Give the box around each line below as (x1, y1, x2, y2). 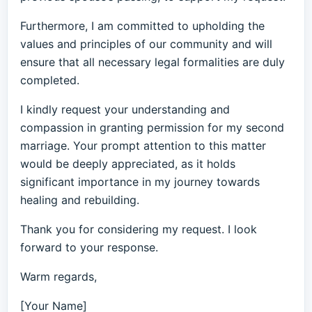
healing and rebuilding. (20, 193, 139, 207)
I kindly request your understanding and (20, 102, 230, 116)
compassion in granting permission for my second (20, 120, 284, 134)
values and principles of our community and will (20, 37, 272, 51)
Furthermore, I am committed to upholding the (20, 19, 265, 33)
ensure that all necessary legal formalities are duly (20, 55, 285, 69)
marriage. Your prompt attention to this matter (20, 139, 266, 153)
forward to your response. (20, 240, 158, 254)
